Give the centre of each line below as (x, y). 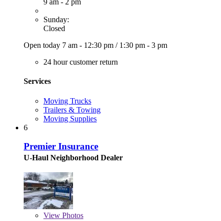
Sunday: (56, 20)
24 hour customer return (81, 62)
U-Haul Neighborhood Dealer (73, 158)
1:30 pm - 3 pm (143, 45)
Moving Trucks (67, 101)
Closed (54, 29)
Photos (72, 216)
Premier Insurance (61, 147)
